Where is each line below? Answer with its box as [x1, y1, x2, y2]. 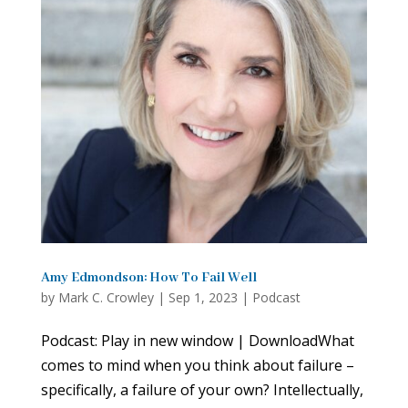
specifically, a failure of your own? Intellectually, [40, 379, 363, 400]
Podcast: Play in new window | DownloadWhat [40, 330, 354, 351]
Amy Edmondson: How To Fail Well [40, 269, 257, 286]
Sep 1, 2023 [168, 288, 238, 306]
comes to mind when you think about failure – [40, 354, 354, 375]
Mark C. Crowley [57, 288, 154, 306]
